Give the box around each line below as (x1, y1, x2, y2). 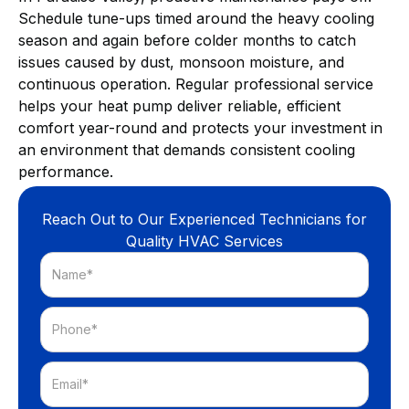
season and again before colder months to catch (18, 30, 356, 49)
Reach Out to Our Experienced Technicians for (42, 209, 367, 228)
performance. (18, 162, 113, 181)
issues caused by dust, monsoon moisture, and (18, 52, 344, 71)
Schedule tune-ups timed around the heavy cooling (18, 8, 374, 27)
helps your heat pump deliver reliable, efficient (18, 96, 341, 115)
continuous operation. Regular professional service (18, 74, 373, 93)
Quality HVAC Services (126, 231, 283, 250)
